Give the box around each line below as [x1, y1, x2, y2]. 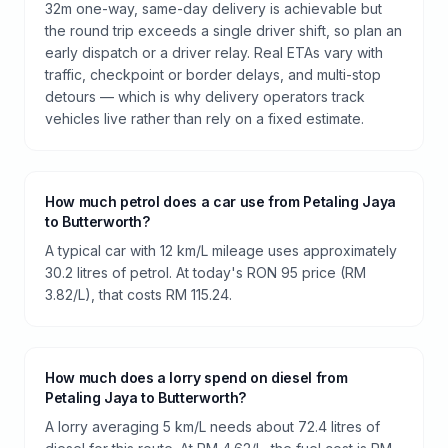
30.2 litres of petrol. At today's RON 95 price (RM [45, 263, 366, 281]
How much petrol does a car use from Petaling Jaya [45, 192, 396, 210]
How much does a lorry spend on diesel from [45, 368, 348, 386]
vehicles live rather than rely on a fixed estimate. [45, 109, 364, 127]
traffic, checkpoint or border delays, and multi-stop [45, 65, 381, 83]
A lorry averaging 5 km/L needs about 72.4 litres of [45, 417, 380, 435]
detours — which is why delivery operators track [45, 87, 365, 105]
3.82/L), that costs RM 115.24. [45, 285, 232, 303]
